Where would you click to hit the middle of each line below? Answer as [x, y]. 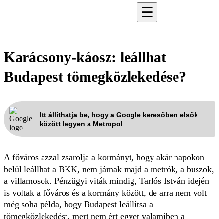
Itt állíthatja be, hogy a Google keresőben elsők [119, 115]
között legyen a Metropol [81, 123]
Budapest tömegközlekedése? [95, 77]
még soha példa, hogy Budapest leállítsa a [78, 204]
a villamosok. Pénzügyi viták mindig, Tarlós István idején [107, 181]
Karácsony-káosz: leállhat [85, 57]
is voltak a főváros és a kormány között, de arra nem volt [105, 193]
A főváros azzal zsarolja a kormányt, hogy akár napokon [104, 157]
